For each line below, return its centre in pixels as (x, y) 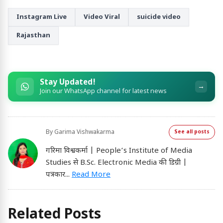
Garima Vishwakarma (84, 132)
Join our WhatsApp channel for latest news (103, 91)
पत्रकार (56, 175)
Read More (91, 175)
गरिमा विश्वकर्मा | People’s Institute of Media (119, 151)
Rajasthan (33, 36)
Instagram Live (42, 17)
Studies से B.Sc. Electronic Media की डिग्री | (116, 163)
